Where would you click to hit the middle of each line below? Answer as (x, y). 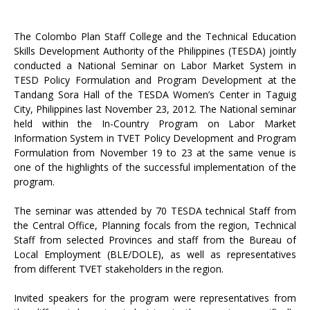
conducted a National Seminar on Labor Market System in (155, 65)
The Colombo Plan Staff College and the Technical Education (155, 36)
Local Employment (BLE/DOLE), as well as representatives (155, 254)
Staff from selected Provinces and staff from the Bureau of (155, 240)
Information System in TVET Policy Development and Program (155, 138)
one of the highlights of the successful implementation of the (155, 167)
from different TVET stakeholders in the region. (119, 269)
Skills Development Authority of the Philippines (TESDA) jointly (155, 51)
